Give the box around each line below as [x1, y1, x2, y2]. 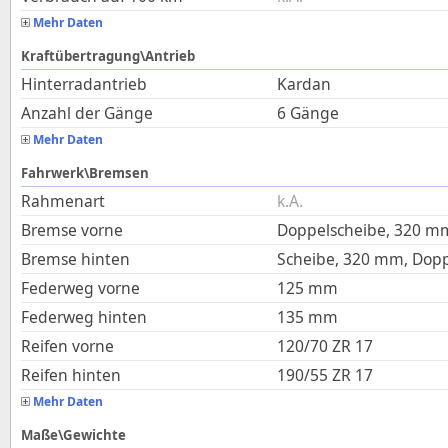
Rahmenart [21, 190, 105, 212]
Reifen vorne [21, 335, 114, 357]
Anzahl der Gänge [21, 102, 153, 124]
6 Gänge [277, 102, 339, 124]
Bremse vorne [21, 219, 123, 241]
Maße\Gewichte [21, 426, 126, 444]
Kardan [277, 73, 331, 95]
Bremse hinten [21, 248, 130, 270]
